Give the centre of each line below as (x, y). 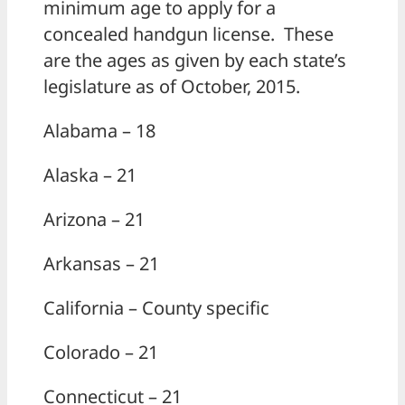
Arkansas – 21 (101, 264)
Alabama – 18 (99, 131)
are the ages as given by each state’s (195, 61)
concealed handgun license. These (188, 34)
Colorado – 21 (101, 353)
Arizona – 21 (94, 220)
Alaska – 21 (90, 175)
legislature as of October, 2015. (172, 87)
